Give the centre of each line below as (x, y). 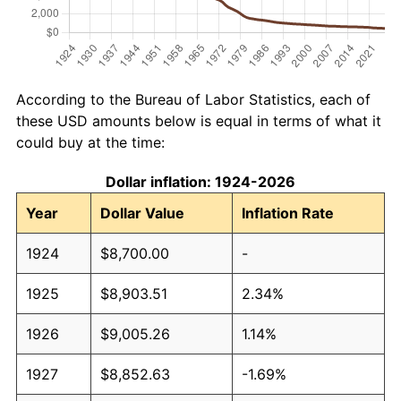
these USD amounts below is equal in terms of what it (199, 120)
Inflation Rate (288, 213)
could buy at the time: (90, 142)
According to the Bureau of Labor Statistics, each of (193, 99)
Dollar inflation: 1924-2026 (200, 181)
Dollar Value (142, 213)
